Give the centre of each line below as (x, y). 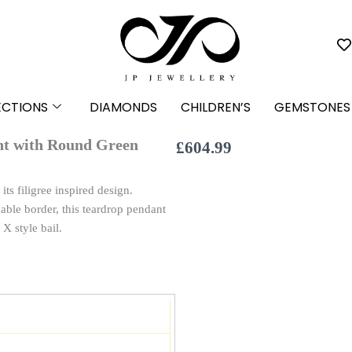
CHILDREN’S (216, 108)
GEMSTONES (312, 108)
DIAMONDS (123, 108)
